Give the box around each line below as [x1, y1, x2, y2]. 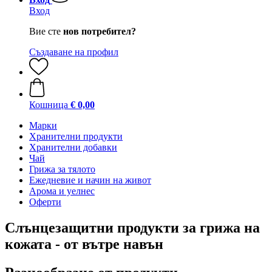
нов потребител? [63, 26, 136, 36]
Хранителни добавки [29, 142, 117, 152]
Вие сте [29, 26, 63, 36]
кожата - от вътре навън [5, 236, 163, 252]
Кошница [29, 100, 68, 110]
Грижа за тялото [29, 164, 95, 174]
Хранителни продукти [29, 131, 123, 141]
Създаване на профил [29, 47, 118, 57]
